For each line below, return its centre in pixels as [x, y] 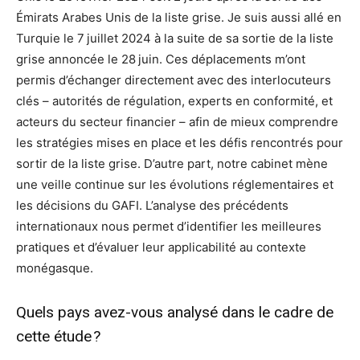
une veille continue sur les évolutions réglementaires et [175, 185]
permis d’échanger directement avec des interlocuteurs [174, 80]
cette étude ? [58, 337]
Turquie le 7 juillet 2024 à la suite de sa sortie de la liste [175, 39]
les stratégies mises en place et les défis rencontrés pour [180, 143]
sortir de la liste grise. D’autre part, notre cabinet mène [172, 164]
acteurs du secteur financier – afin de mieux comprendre [177, 122]
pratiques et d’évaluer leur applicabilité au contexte [161, 247]
